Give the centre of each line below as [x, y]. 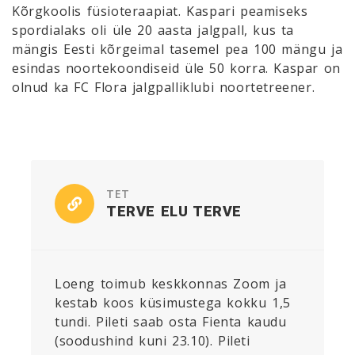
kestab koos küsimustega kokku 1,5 [173, 302]
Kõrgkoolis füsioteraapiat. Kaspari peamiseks [160, 11]
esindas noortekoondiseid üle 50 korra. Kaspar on [176, 68]
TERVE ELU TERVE [174, 211]
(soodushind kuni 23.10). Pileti [153, 340]
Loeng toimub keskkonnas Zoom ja [171, 283]
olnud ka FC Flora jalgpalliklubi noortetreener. [164, 87]
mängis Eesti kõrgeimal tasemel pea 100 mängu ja [177, 49]
